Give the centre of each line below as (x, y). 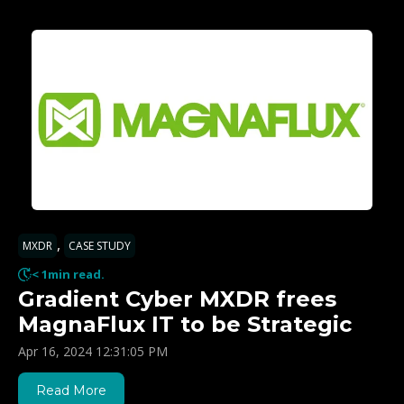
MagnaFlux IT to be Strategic (185, 325)
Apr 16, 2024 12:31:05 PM (93, 352)
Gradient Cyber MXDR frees (177, 299)
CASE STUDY (100, 246)
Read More (71, 391)
